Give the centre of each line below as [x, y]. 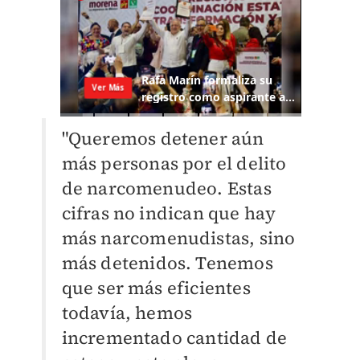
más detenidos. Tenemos [167, 263]
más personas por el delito [174, 164]
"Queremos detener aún [163, 139]
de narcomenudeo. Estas [166, 188]
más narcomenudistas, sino [178, 238]
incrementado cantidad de [174, 338]
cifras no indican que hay [169, 213]
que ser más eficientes [156, 288]
